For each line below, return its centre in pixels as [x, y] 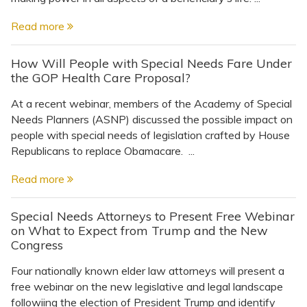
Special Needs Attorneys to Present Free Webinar [153, 216]
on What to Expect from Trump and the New [139, 230]
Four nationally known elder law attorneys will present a [148, 270]
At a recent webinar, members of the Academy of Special [151, 103]
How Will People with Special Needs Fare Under [151, 63]
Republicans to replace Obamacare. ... [103, 150]
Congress [37, 245]
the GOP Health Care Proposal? [101, 77]
